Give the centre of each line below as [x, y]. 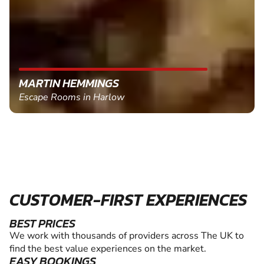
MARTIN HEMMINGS [69, 83]
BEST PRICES [42, 224]
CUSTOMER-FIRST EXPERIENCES [128, 200]
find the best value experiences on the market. [108, 249]
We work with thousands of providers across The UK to [127, 236]
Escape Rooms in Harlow [72, 98]
